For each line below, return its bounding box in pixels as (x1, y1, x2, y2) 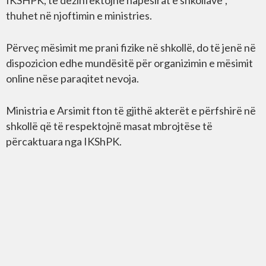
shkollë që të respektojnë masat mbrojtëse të (6, 119, 213, 132)
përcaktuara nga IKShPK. (6, 134, 122, 148)
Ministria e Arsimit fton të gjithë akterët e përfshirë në (6, 103, 256, 117)
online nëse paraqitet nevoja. (6, 71, 139, 85)
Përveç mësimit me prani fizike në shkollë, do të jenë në (6, 40, 256, 54)
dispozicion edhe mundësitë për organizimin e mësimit (6, 56, 253, 69)
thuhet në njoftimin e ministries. (6, 8, 152, 22)
